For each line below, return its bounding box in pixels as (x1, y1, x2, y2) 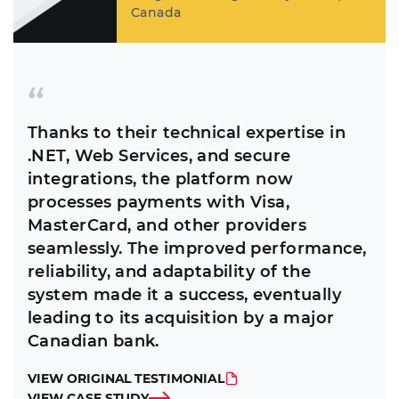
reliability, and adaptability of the (28, 261, 312, 281)
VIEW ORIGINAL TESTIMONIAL (28, 370, 224, 387)
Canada (131, 4, 182, 20)
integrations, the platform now (28, 168, 294, 189)
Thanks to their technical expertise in (28, 122, 346, 142)
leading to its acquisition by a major (28, 307, 335, 328)
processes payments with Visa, (28, 191, 290, 212)
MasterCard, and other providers (28, 215, 307, 235)
